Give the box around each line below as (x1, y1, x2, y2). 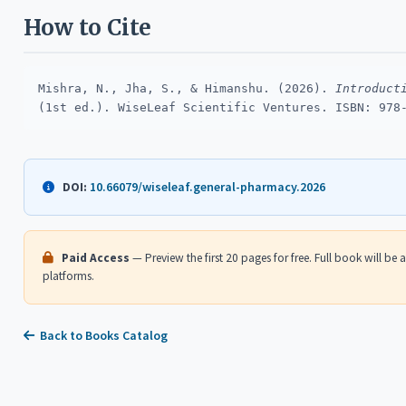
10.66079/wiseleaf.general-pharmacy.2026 (90, 179, 325, 195)
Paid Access (62, 250, 130, 266)
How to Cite (24, 14, 151, 42)
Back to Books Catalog (40, 327, 168, 343)
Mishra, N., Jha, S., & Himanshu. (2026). (38, 82, 335, 95)
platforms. (43, 268, 94, 284)
